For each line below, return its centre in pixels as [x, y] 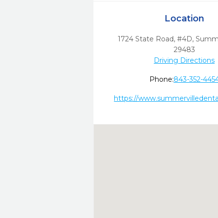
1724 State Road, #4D [155, 39]
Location [184, 18]
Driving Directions [184, 60]
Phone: [161, 79]
